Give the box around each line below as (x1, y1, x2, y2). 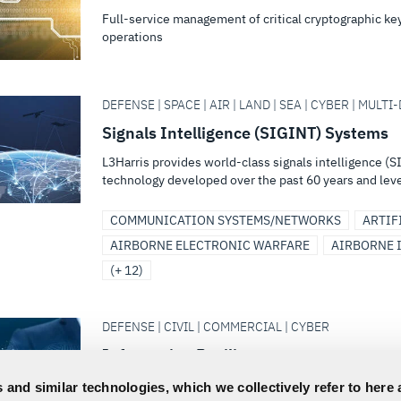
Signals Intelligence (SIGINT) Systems (102, 123, 388, 143)
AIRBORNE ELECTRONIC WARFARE (110, 237, 310, 253)
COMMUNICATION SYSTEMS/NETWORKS (110, 212, 341, 228)
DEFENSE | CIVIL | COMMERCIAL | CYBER (102, 319, 329, 335)
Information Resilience (102, 345, 273, 365)
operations (102, 29, 163, 45)
